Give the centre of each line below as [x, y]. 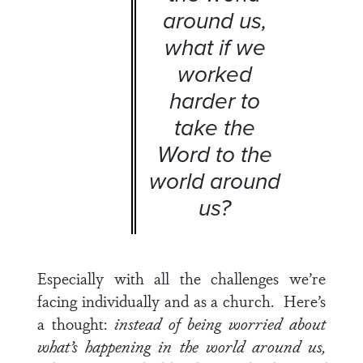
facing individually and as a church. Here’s [181, 301]
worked [215, 74]
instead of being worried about [220, 323]
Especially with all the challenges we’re [181, 278]
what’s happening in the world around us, [181, 346]
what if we [215, 47]
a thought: [76, 323]
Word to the [215, 154]
